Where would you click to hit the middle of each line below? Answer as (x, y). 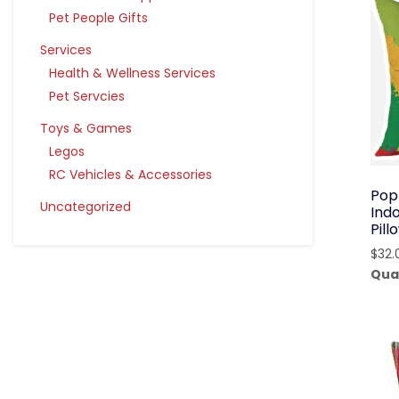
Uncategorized (85, 207)
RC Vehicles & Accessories (130, 175)
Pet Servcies (87, 96)
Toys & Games (86, 128)
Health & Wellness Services (132, 73)
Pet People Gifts (98, 18)
